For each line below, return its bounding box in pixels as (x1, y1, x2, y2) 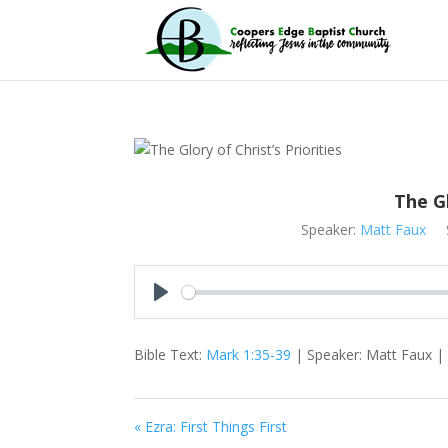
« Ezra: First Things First (134, 417, 288, 436)
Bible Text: (134, 345, 207, 364)
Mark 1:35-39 (206, 345, 292, 364)
